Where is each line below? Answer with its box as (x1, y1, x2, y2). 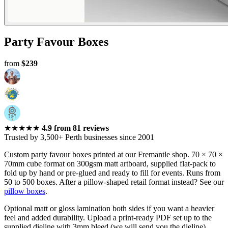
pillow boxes (4, 187, 45, 196)
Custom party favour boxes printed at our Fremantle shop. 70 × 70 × (4, 150, 223, 159)
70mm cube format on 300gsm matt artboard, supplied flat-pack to (4, 159, 216, 168)
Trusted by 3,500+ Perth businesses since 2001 (4, 133, 154, 142)
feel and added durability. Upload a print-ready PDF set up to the (4, 213, 212, 222)
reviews (81, 124, 109, 133)
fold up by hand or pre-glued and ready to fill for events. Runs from (4, 168, 220, 178)
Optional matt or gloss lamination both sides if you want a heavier (4, 204, 214, 213)
